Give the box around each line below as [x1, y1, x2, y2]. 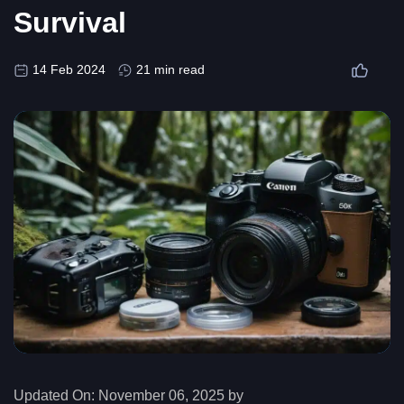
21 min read [136, 62, 205, 78]
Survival [14, 6, 126, 40]
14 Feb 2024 [32, 62, 106, 78]
